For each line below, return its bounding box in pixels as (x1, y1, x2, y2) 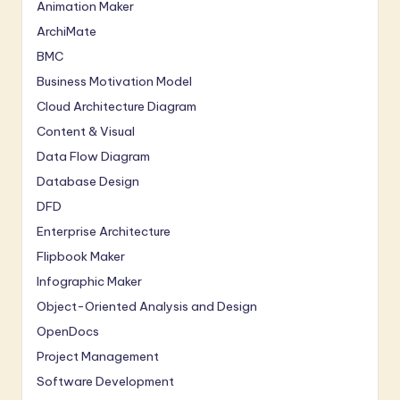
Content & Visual (37, 123, 135, 140)
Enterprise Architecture (37, 223, 171, 240)
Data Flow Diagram (37, 148, 150, 165)
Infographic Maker (37, 273, 142, 290)
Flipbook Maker (37, 248, 125, 265)
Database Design (37, 173, 139, 190)
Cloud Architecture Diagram (37, 98, 196, 115)
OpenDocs (37, 323, 99, 340)
